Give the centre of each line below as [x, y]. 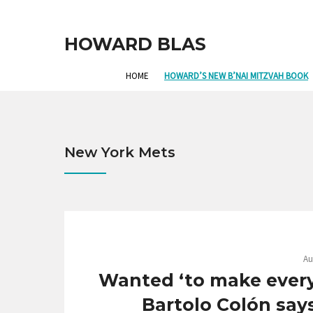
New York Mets [120, 153]
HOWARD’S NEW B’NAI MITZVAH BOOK [236, 76]
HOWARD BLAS [135, 44]
